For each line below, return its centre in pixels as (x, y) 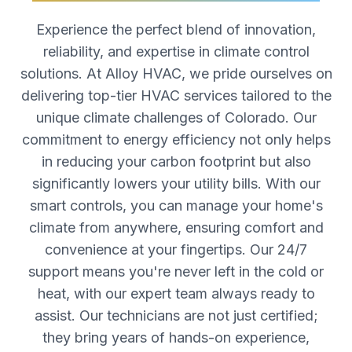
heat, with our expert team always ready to (176, 293)
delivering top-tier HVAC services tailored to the (176, 95)
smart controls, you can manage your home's (176, 205)
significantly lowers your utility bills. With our (176, 183)
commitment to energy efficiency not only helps (176, 139)
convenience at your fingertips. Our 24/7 (176, 249)
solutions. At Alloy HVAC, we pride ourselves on (176, 73)
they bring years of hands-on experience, (176, 337)
